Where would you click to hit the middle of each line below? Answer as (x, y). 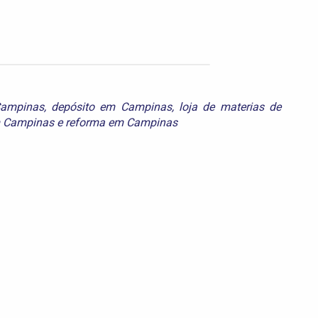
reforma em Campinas (121, 122)
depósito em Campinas (111, 106)
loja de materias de (230, 106)
